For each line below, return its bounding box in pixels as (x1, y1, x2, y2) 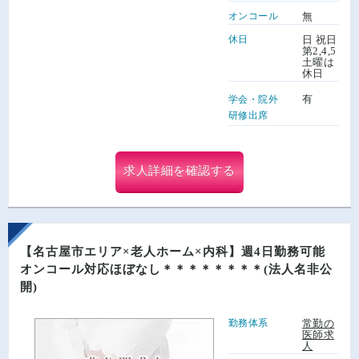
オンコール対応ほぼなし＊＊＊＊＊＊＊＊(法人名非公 (20, 262, 333, 276)
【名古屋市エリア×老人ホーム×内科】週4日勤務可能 (20, 244, 338, 258)
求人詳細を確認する (123, 164, 236, 178)
